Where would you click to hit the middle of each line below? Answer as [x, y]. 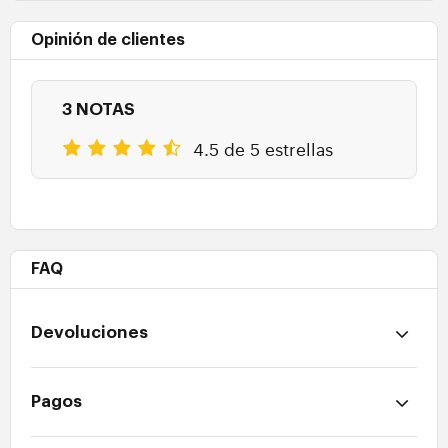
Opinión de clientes [108, 40]
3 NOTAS [98, 110]
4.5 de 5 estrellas [263, 148]
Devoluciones [89, 333]
